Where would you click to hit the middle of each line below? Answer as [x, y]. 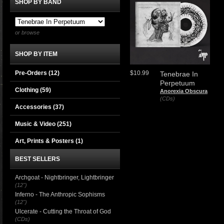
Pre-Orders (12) [37, 73]
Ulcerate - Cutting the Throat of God [63, 211]
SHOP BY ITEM [36, 54]
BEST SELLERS [37, 159]
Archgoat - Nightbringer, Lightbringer [64, 177]
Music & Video [36, 124]
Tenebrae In [179, 74]
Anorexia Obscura [184, 91]
